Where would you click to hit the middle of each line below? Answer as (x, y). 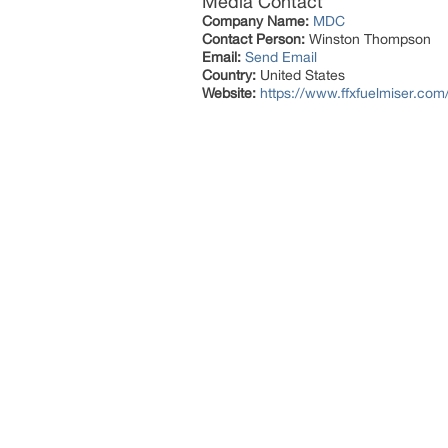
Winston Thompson (368, 39)
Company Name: (255, 21)
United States (300, 75)
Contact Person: (253, 39)
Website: (229, 93)
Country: (229, 75)
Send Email (281, 57)
